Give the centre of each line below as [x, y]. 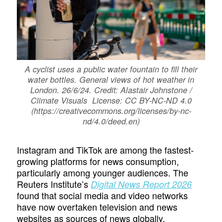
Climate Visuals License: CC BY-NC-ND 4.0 [111, 100]
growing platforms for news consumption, [98, 161]
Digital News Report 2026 [141, 184]
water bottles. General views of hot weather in [111, 79]
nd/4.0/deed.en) [111, 121]
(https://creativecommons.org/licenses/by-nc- [111, 111]
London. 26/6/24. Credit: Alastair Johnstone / [111, 90]
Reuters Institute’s [54, 184]
